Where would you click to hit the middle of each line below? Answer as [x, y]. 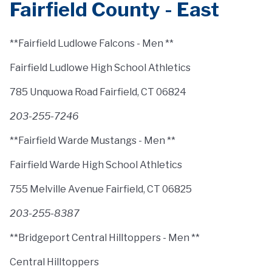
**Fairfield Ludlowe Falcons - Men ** [92, 43]
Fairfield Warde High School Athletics [96, 165]
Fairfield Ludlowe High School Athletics [100, 68]
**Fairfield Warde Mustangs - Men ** [93, 141]
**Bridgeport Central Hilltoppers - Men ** [105, 238]
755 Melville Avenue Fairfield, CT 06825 [101, 189]
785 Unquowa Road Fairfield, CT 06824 [98, 92]
